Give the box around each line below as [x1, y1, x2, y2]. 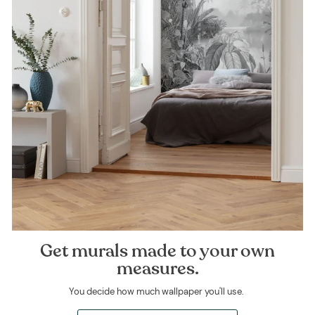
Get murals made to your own [40, 240, 275, 263]
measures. [116, 257, 199, 281]
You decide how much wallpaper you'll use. [69, 285, 246, 298]
